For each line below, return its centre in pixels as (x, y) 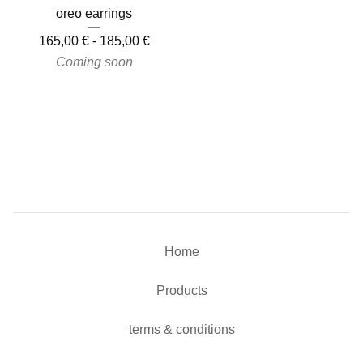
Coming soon (94, 62)
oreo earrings (94, 14)
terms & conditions (181, 330)
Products (181, 291)
